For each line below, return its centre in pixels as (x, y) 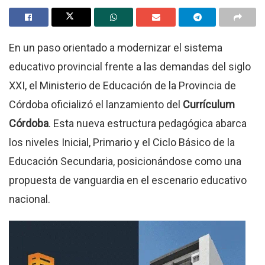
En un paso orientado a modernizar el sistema (116, 48)
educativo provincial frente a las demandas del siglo (130, 67)
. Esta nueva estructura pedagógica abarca (148, 124)
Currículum (209, 105)
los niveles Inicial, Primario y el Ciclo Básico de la (122, 143)
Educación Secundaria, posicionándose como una (125, 161)
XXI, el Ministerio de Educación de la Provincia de (122, 86)
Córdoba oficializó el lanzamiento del (96, 105)
